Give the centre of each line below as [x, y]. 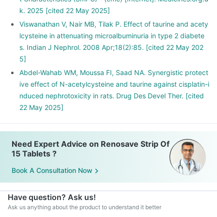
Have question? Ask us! [52, 197]
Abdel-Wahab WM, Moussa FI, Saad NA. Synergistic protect [114, 72]
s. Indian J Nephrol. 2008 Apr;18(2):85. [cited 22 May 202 [111, 47]
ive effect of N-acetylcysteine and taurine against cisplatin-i [114, 84]
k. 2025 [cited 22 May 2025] [65, 10]
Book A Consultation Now [52, 170]
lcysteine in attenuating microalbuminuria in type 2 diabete [112, 36]
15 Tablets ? [34, 154]
